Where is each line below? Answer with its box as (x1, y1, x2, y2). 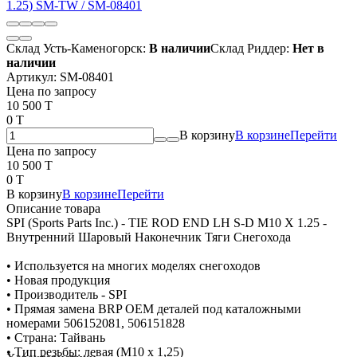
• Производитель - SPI (6, 287, 127, 301)
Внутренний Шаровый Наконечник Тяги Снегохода (6, 229, 291, 244)
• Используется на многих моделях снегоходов (6, 258, 261, 273)
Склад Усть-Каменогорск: (6, 41, 146, 55)
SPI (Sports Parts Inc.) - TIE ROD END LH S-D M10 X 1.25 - (6, 215, 327, 229)
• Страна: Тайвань (6, 330, 105, 344)
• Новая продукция (6, 273, 110, 287)
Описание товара (6, 201, 100, 215)
